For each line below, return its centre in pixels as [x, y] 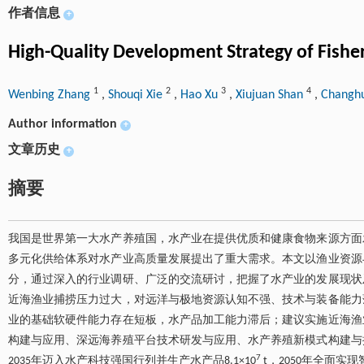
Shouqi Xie [137, 95]
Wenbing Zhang [51, 95]
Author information [63, 124]
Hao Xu [201, 95]
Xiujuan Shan [271, 95]
